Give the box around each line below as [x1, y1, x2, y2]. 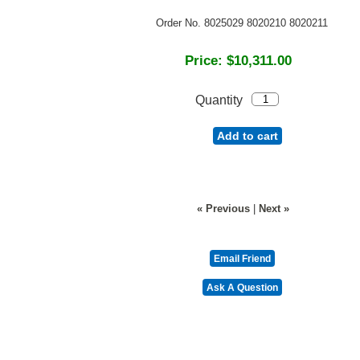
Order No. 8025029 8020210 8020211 [156, 17, 329, 30]
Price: [184, 52, 223, 69]
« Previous [196, 202, 250, 215]
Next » [258, 202, 289, 215]
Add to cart [216, 129, 278, 143]
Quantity [195, 93, 243, 108]
